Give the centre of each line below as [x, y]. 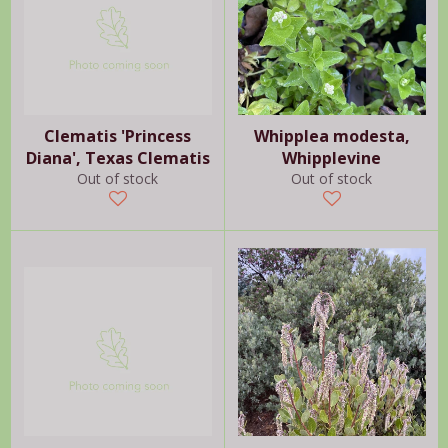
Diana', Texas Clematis [117, 158]
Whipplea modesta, [331, 136]
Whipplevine [331, 158]
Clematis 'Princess [117, 136]
